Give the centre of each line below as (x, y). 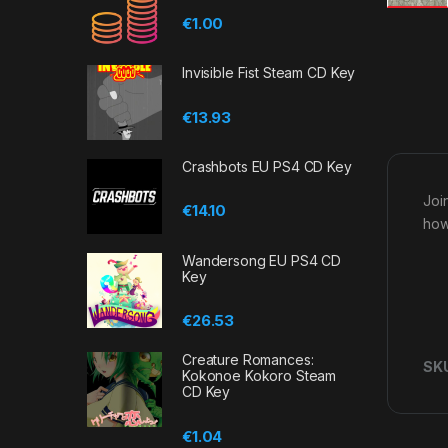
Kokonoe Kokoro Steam (259, 376)
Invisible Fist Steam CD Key (269, 73)
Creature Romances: (248, 360)
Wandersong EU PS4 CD (262, 260)
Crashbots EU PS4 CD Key (267, 167)
